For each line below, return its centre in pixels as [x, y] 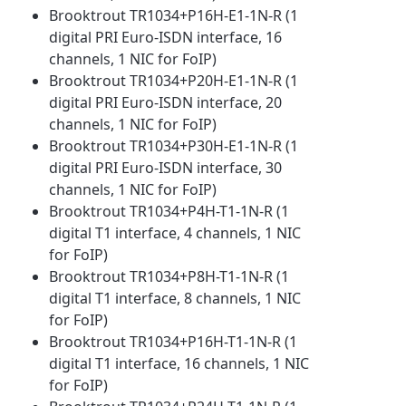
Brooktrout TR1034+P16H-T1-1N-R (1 [174, 341]
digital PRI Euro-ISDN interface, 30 [166, 167]
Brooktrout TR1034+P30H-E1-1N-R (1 [174, 145]
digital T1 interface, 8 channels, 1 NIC [175, 298]
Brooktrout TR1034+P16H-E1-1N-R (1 [174, 15]
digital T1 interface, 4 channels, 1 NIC [175, 232]
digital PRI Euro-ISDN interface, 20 [166, 102]
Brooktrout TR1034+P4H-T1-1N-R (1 [169, 211]
